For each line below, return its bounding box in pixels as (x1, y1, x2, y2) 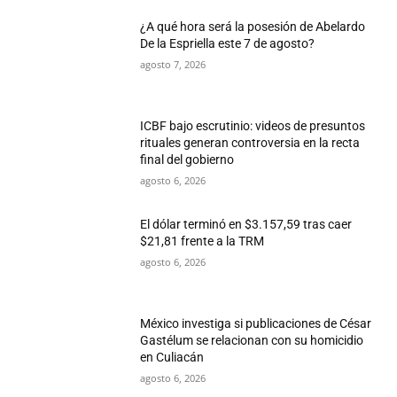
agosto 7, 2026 (140, 58, 206, 71)
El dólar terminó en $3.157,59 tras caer (140, 217, 353, 232)
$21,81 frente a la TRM (140, 234, 265, 249)
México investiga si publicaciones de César (140, 316, 372, 331)
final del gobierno (140, 152, 235, 167)
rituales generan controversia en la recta (140, 135, 361, 150)
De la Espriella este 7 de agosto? (140, 36, 315, 51)
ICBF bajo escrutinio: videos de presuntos (140, 118, 366, 133)
